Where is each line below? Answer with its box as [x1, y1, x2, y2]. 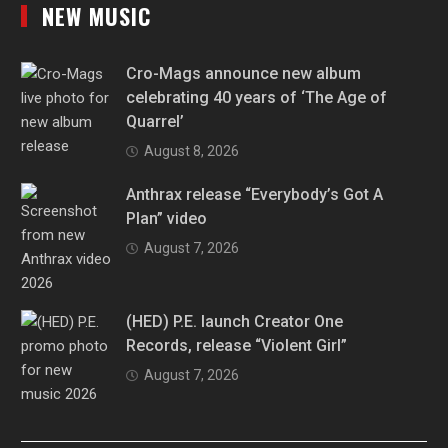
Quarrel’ [126, 112, 185, 132]
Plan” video [126, 209, 208, 229]
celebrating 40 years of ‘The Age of [126, 88, 388, 108]
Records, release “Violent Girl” [126, 336, 348, 356]
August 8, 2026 [144, 143, 240, 160]
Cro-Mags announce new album [126, 64, 362, 84]
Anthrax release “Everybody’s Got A [126, 185, 384, 205]
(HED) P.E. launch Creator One [126, 312, 344, 332]
